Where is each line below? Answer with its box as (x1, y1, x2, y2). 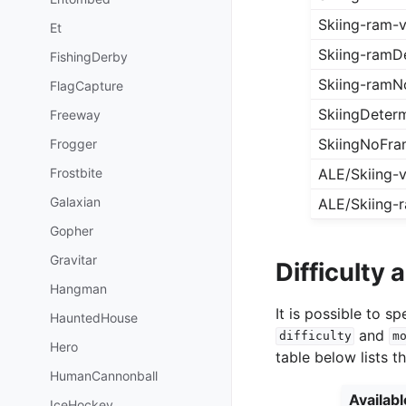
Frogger (50, 135, 97, 151)
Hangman (50, 280, 107, 296)
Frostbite (50, 164, 102, 180)
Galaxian (50, 193, 101, 209)
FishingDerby (50, 48, 128, 64)
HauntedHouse (50, 309, 138, 325)
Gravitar (50, 251, 97, 267)
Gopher (50, 222, 93, 238)
